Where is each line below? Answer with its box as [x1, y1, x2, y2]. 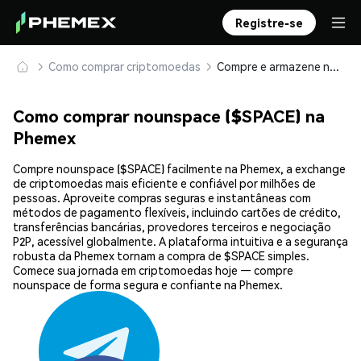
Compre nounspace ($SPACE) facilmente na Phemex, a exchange [13, 161, 346, 176]
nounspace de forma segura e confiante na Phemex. [13, 277, 283, 293]
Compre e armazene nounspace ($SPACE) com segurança [330, 59, 339, 73]
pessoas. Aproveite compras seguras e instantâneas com [13, 190, 311, 205]
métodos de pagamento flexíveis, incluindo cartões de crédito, [13, 205, 341, 220]
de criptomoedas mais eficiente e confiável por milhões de [13, 176, 316, 191]
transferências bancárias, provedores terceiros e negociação [13, 219, 331, 234]
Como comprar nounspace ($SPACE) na [13, 105, 325, 127]
